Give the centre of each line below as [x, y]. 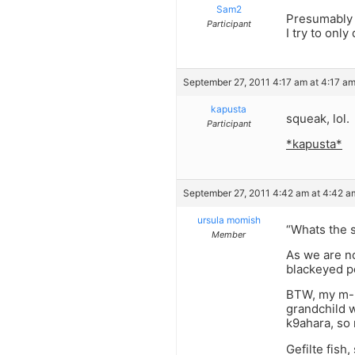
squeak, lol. [318, 118]
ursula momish [229, 219]
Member [229, 234]
